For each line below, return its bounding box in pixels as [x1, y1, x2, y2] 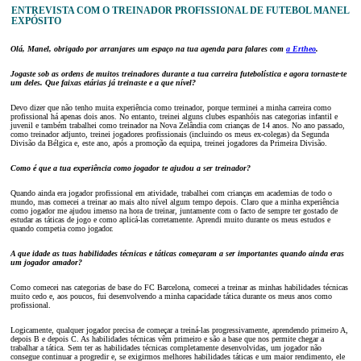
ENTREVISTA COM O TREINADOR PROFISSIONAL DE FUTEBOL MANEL [10, 5, 349, 16]
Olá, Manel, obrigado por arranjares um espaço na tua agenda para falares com [10, 44, 286, 53]
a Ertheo [286, 44, 316, 53]
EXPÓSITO [10, 15, 61, 27]
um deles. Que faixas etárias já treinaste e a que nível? [10, 77, 196, 87]
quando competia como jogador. [10, 223, 114, 233]
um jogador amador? [10, 257, 82, 267]
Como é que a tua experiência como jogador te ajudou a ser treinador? [10, 163, 251, 172]
